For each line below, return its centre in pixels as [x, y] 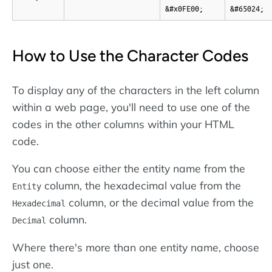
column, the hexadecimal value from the [141, 185]
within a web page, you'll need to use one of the [131, 107]
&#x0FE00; [184, 8]
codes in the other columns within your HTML [123, 124]
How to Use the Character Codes [130, 56]
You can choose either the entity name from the [129, 168]
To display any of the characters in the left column [136, 90]
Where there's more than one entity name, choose [136, 247]
